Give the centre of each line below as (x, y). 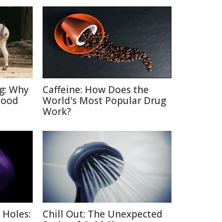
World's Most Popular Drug (104, 101)
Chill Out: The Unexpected (103, 214)
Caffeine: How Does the (96, 90)
